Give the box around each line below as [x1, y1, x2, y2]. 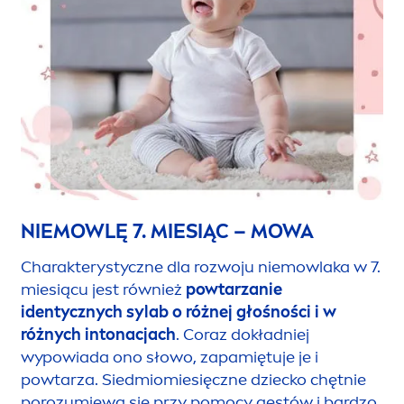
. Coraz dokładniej [176, 325, 309, 345]
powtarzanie [186, 280, 282, 300]
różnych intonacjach [21, 325, 176, 345]
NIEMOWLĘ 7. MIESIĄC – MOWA [21, 219, 314, 244]
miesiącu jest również [21, 280, 186, 300]
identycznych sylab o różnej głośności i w [21, 302, 336, 323]
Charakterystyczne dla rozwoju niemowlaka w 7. [21, 257, 381, 278]
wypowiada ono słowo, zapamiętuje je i [21, 347, 318, 368]
